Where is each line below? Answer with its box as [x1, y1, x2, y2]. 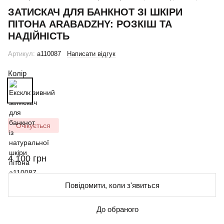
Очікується [16, 121, 50, 129]
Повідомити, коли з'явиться [64, 180, 159, 189]
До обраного [96, 204, 138, 213]
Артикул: [8, 50, 35, 57]
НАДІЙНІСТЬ [8, 30, 69, 41]
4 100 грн [8, 153, 46, 163]
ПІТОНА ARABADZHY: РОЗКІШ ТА [8, 18, 172, 29]
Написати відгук [67, 50, 115, 57]
